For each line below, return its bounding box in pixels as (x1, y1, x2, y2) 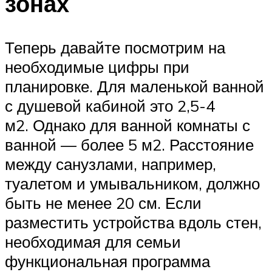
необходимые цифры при (5, 57, 189, 77)
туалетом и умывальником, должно (5, 174, 260, 194)
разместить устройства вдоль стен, (5, 212, 262, 233)
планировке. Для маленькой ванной (5, 76, 264, 97)
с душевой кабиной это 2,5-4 (5, 96, 215, 116)
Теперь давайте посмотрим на (5, 38, 225, 58)
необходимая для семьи (5, 232, 181, 252)
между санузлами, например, (5, 154, 216, 174)
